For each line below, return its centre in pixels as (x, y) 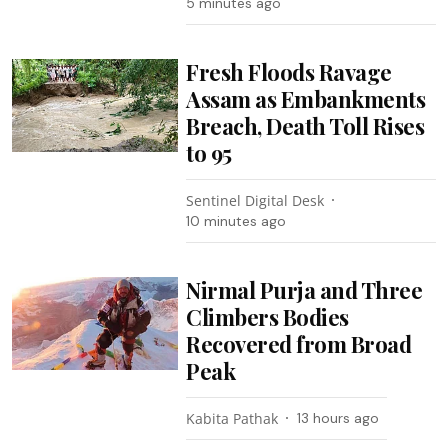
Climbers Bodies (267, 316)
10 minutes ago (236, 220)
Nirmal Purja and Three (304, 289)
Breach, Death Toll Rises (305, 125)
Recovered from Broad (299, 343)
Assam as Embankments (306, 98)
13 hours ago (338, 417)
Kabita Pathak (232, 418)
